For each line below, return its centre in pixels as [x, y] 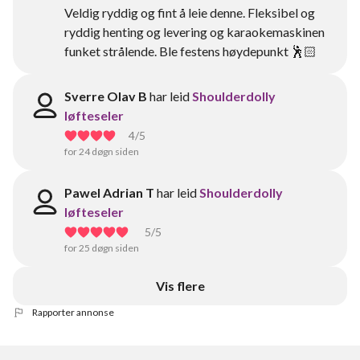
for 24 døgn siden [102, 151]
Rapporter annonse [73, 312]
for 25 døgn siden [102, 248]
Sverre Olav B [106, 96]
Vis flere [180, 286]
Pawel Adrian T [109, 192]
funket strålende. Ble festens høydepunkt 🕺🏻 [190, 51]
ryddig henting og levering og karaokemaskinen [194, 32]
